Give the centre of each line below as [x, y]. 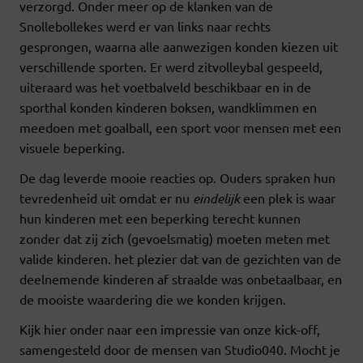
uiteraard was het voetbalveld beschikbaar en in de [165, 86]
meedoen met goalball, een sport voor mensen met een [180, 127]
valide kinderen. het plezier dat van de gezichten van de [180, 258]
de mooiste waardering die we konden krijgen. [153, 299]
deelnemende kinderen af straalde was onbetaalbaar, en [181, 278]
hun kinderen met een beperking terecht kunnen [160, 218]
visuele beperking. [72, 147]
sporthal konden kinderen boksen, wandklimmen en [168, 107]
